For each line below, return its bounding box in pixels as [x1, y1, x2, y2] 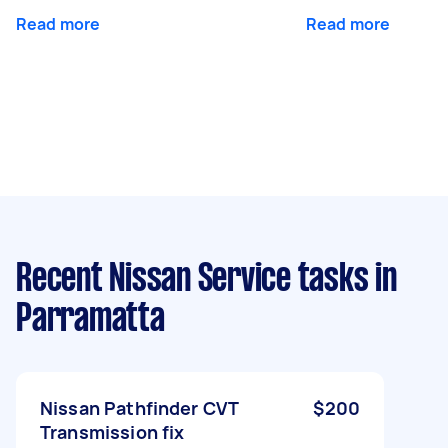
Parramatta [16, 301, 165, 338]
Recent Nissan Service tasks [16, 261, 369, 298]
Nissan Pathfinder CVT [40, 395, 239, 420]
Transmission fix [40, 419, 185, 444]
